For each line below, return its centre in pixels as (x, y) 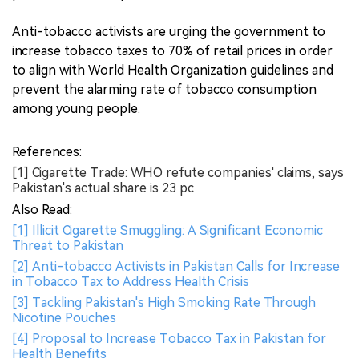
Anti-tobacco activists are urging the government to (169, 32)
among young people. (76, 109)
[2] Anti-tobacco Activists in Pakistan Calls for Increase (176, 266)
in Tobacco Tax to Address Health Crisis (131, 282)
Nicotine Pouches (64, 318)
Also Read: (42, 210)
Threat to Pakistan (68, 246)
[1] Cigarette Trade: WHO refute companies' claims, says (178, 173)
